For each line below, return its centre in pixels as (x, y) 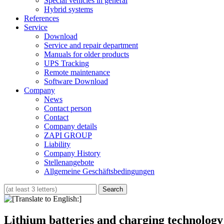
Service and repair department (91, 45)
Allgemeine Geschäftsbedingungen (99, 171)
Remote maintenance (77, 72)
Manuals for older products (86, 54)
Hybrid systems (68, 9)
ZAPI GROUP (68, 135)
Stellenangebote (69, 162)
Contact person (68, 108)
